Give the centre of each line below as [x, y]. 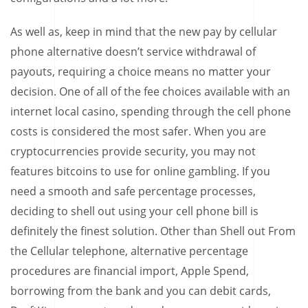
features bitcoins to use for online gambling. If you [140, 172]
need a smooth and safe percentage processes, [133, 191]
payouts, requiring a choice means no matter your [141, 72]
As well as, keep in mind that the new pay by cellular [144, 32]
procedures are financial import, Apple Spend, [130, 271]
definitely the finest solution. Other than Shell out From [153, 231]
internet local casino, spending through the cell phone [151, 112]
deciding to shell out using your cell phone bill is [134, 211]
